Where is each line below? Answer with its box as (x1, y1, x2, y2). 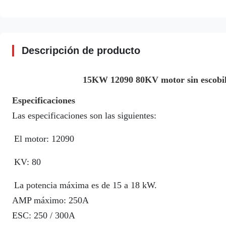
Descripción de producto (22, 45, 140, 56)
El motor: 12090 (14, 134, 74, 144)
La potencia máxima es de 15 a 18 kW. (14, 180, 157, 190)
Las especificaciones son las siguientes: (12, 110, 156, 121)
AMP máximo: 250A (12, 195, 89, 205)
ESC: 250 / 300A (12, 210, 75, 220)
